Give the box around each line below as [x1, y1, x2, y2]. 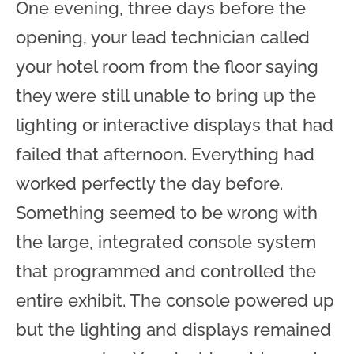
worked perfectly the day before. [16, 172, 283, 194]
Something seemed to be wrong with [16, 201, 318, 223]
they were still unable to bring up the [16, 85, 316, 106]
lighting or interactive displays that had [16, 114, 333, 135]
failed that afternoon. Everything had [16, 143, 314, 164]
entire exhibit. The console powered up [16, 289, 334, 311]
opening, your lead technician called [16, 26, 310, 47]
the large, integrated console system [16, 231, 316, 252]
